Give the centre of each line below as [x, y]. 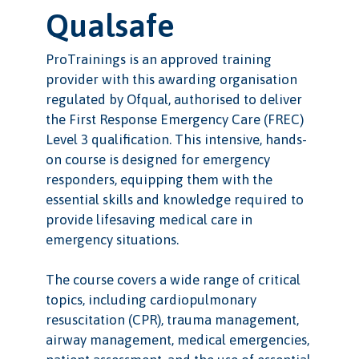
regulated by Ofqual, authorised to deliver [173, 100]
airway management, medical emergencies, [177, 340]
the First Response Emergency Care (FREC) [174, 120]
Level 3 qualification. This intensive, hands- [176, 140]
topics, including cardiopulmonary [151, 300]
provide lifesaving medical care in [149, 220]
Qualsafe [110, 26]
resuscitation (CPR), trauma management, [172, 320]
